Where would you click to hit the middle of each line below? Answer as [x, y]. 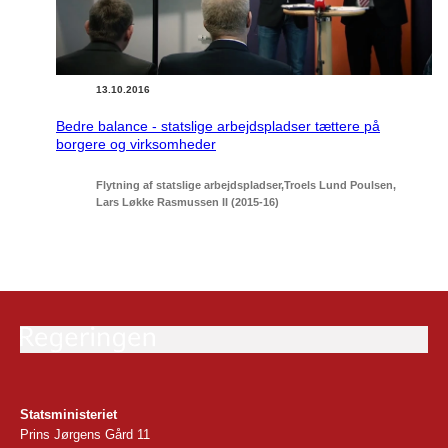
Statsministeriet [68, 414]
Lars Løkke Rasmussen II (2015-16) [187, 201]
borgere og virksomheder [136, 143]
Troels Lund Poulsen [338, 184]
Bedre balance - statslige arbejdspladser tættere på [218, 125]
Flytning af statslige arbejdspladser [188, 184]
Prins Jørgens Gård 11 [85, 434]
